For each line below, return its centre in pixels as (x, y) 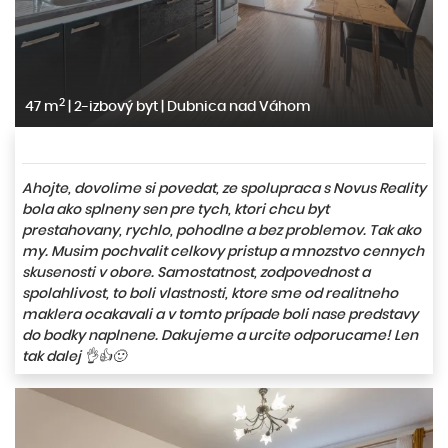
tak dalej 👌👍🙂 (74, 356)
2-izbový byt (116, 106)
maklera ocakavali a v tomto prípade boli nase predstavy (220, 314)
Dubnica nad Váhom (237, 106)
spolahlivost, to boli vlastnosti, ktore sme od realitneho (210, 293)
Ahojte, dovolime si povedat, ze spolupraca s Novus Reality (224, 188)
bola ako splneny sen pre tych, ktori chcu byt (175, 209)
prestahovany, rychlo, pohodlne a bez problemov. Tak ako (221, 230)
